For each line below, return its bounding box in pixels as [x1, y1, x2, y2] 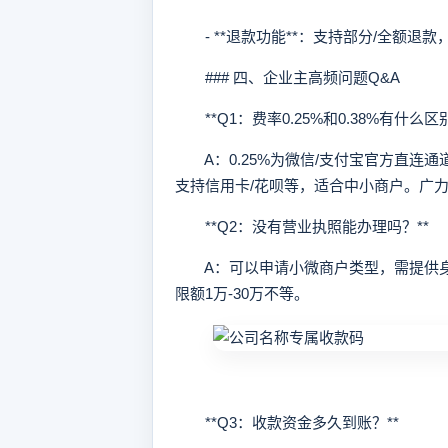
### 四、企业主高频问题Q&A [175, 69, 400, 86]
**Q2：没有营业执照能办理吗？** [175, 218, 429, 235]
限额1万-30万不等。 [175, 285, 309, 302]
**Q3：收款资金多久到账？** [175, 414, 399, 431]
